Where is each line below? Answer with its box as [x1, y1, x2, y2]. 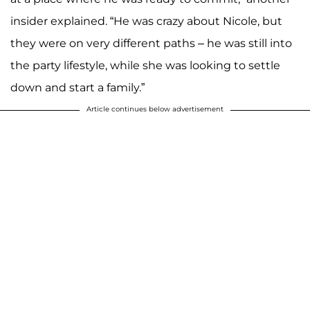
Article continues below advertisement [86, 104, 224, 114]
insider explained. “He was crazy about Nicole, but [10, 15, 282, 28]
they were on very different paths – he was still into [10, 37, 292, 51]
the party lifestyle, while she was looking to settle [10, 59, 280, 73]
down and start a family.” [10, 81, 145, 95]
